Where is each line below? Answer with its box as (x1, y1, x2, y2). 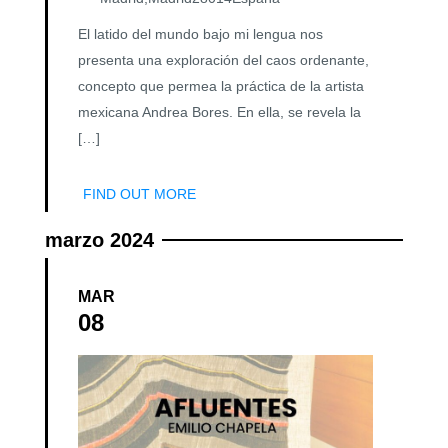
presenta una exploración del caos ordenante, (78, 52, 369, 69)
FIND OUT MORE (83, 186, 196, 203)
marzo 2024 (45, 229, 154, 252)
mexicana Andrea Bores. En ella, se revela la (78, 104, 361, 121)
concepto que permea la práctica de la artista (78, 78, 364, 95)
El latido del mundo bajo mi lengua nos (78, 26, 323, 43)
